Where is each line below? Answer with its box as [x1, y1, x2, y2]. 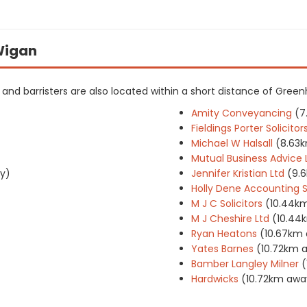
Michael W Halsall [191, 136, 273, 150]
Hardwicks [191, 272, 238, 286]
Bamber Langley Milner [191, 257, 299, 271]
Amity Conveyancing [191, 106, 292, 120]
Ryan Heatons [191, 227, 257, 241]
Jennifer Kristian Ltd [191, 167, 284, 180]
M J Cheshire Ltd [191, 212, 269, 225]
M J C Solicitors [191, 197, 262, 210]
